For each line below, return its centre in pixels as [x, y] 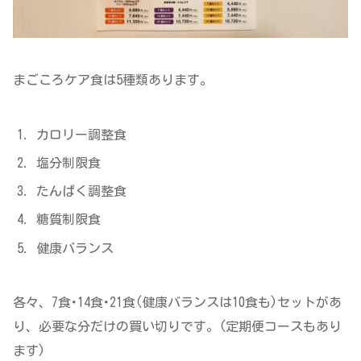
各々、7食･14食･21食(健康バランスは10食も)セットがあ [177, 303]
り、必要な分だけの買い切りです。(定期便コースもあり [177, 327]
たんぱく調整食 [82, 191]
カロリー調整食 [82, 134]
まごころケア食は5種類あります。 [113, 79]
